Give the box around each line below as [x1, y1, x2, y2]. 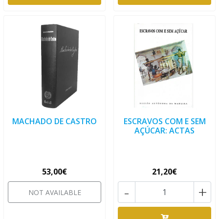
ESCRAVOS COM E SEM [123, 116, 206, 127]
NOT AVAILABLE [28, 188, 81, 197]
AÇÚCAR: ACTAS [134, 125, 195, 136]
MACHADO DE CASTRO [12, 116, 97, 127]
